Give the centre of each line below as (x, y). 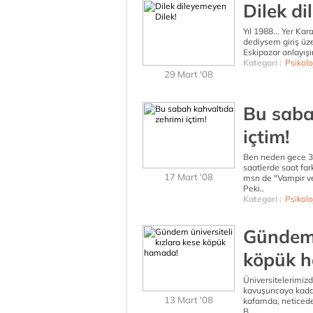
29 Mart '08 (189, 74)
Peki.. (254, 188)
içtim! (266, 137)
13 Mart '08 (189, 300)
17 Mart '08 (189, 177)
